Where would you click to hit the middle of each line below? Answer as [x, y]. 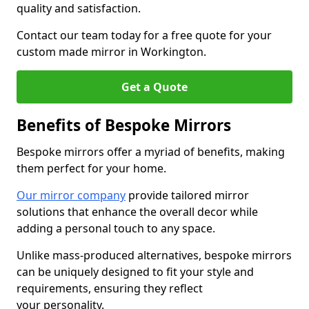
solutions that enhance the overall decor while [137, 212]
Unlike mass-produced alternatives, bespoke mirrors [154, 255]
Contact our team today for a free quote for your [144, 35]
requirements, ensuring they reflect [110, 288]
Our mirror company [71, 195]
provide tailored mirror [187, 195]
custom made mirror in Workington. [111, 52]
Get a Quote [154, 87]
